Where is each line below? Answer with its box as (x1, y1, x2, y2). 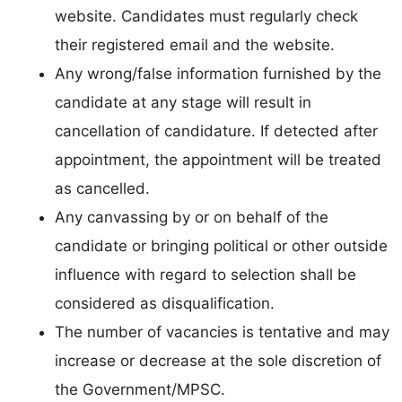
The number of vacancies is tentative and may (55, 323, 389, 342)
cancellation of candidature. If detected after (55, 122, 378, 141)
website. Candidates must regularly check (55, 7, 358, 26)
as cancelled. (55, 179, 150, 198)
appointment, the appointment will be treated (55, 151, 381, 170)
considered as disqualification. (55, 294, 275, 313)
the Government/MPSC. (55, 380, 225, 399)
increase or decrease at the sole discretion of (55, 352, 381, 371)
